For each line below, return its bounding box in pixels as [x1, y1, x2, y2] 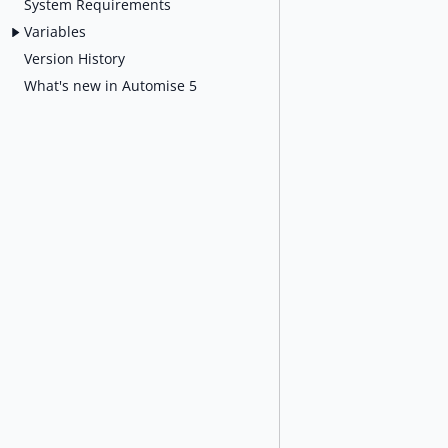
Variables [24, 21, 86, 41]
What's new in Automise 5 [24, 75, 197, 95]
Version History [24, 48, 125, 68]
